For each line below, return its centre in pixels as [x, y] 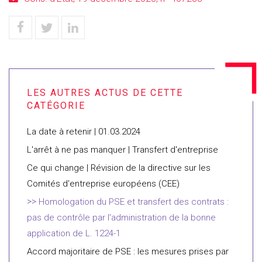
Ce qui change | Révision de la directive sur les [119, 168]
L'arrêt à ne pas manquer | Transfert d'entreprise [123, 150]
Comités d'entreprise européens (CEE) [104, 184]
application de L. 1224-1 [74, 233]
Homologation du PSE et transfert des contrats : [134, 202]
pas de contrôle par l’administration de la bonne [121, 218]
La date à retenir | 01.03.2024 [84, 132]
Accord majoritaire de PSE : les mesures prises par [128, 251]
